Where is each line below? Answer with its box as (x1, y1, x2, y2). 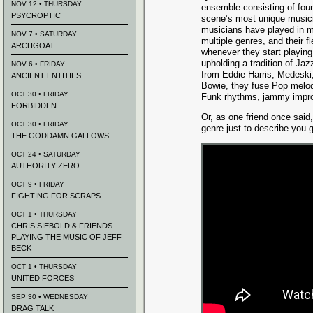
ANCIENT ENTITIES (11, 71, 81, 80)
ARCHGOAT (11, 41, 54, 50)
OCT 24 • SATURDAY (11, 150, 80, 158)
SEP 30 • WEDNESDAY (11, 293, 88, 300)
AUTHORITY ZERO (11, 161, 80, 170)
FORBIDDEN (11, 101, 57, 110)
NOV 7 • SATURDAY (11, 30, 77, 38)
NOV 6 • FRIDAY (11, 60, 65, 68)
